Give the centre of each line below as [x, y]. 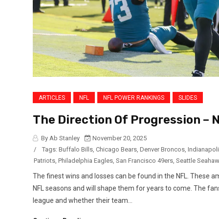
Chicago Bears [116, 150]
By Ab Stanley [60, 138]
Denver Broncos [162, 150]
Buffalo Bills [76, 150]
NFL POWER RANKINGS [134, 98]
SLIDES [188, 98]
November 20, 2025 [119, 138]
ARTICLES [52, 98]
